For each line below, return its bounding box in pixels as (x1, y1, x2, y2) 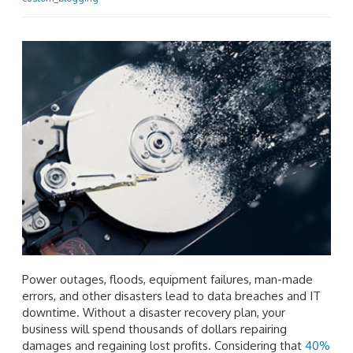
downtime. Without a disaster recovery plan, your (22, 304, 285, 320)
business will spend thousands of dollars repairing (22, 321, 287, 336)
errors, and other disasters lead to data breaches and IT (22, 288, 321, 303)
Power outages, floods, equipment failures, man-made (22, 271, 313, 287)
